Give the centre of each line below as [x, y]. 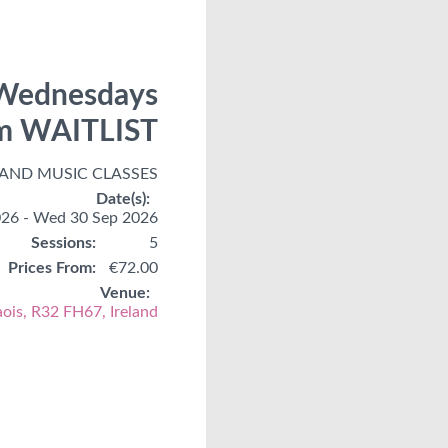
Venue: [125, 292]
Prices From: [52, 267]
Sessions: [64, 242]
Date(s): [123, 198]
